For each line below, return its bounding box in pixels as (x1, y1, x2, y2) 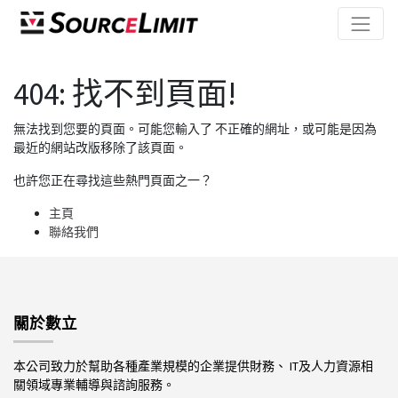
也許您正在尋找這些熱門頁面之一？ (13, 172, 212, 188)
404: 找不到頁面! (13, 75, 236, 114)
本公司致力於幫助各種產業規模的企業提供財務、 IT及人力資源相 (13, 357, 373, 374)
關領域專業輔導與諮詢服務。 (13, 376, 180, 393)
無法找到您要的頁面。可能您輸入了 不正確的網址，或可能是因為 (13, 121, 377, 137)
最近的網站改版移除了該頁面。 (13, 139, 187, 155)
